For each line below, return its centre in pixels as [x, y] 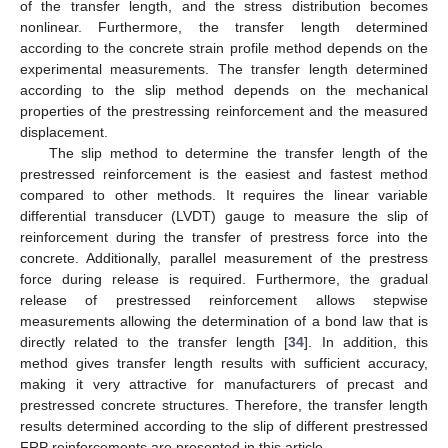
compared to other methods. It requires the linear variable [224, 194]
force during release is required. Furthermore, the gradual [224, 278]
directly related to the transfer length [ [154, 341]
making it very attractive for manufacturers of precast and [224, 383]
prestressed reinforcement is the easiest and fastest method [224, 173]
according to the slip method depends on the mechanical [224, 89]
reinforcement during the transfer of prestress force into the [224, 236]
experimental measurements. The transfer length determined [224, 68]
